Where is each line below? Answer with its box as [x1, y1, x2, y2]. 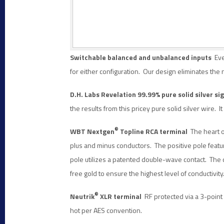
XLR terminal [98, 191, 141, 201]
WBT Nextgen [70, 126, 114, 136]
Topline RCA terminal [118, 126, 190, 136]
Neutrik [70, 191, 94, 201]
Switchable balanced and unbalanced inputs [70, 52, 214, 62]
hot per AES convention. [70, 205, 142, 215]
